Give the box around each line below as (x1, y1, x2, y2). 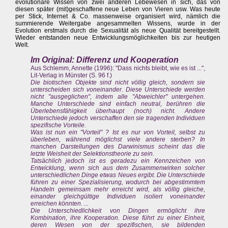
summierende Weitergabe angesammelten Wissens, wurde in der (15, 20, 221, 27)
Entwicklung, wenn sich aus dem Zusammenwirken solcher (31, 164, 206, 172)
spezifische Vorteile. (31, 122, 86, 129)
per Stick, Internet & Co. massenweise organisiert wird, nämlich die (15, 13, 221, 20)
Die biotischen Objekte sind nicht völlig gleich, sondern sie (31, 79, 206, 87)
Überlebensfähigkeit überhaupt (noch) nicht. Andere (31, 107, 206, 115)
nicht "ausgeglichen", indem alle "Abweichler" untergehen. (31, 93, 206, 101)
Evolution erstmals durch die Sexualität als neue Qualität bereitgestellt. (15, 27, 221, 35)
